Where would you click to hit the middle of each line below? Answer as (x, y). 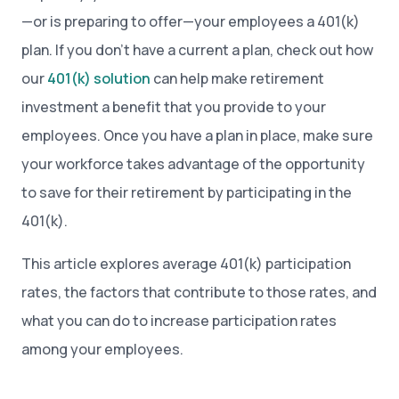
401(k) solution (99, 78)
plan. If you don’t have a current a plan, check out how (197, 50)
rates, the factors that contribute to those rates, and (199, 292)
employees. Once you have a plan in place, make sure (197, 135)
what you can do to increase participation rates (179, 321)
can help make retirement (237, 78)
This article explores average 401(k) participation (186, 264)
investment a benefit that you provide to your (174, 107)
